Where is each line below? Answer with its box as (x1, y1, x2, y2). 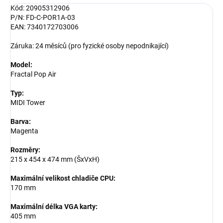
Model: (10, 60, 32, 69)
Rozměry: (10, 145, 40, 154)
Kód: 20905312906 (10, 3, 70, 12)
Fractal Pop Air (10, 70, 56, 78)
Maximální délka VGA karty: (10, 202, 98, 211)
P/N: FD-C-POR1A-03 (10, 13, 75, 21)
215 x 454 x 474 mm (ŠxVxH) (10, 155, 100, 163)
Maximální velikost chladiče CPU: (10, 174, 115, 182)
